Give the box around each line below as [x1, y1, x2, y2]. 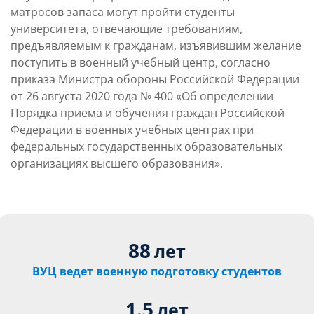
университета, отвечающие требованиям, [11, 20, 243, 36]
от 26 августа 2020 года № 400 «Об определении [11, 88, 273, 104]
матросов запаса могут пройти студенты [11, 4, 235, 20]
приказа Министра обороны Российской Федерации [11, 71, 299, 87]
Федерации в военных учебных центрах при [11, 121, 254, 137]
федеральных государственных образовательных [11, 138, 282, 154]
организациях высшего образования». [11, 155, 223, 171]
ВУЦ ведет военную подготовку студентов [32, 263, 282, 279]
